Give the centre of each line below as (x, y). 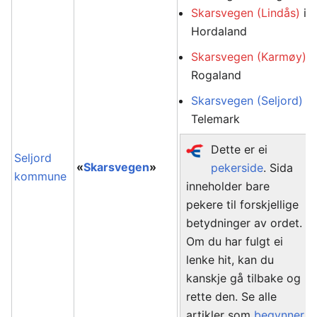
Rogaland (217, 75)
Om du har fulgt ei (235, 241)
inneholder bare (228, 186)
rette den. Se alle (232, 296)
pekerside (237, 168)
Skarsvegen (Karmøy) (249, 57)
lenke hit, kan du (230, 260)
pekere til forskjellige (243, 204)
